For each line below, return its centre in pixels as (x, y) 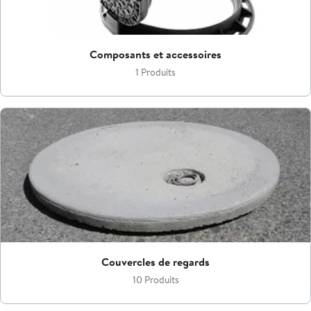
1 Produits (155, 72)
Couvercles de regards (155, 262)
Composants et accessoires (155, 54)
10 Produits (155, 280)
